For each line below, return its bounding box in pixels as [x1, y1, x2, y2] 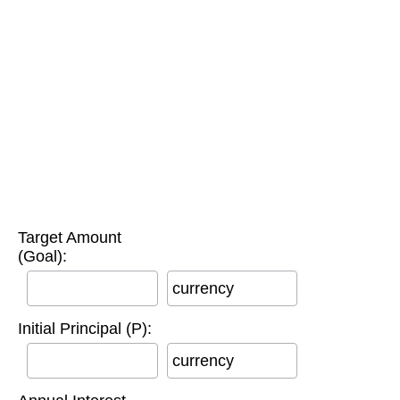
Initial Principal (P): [18, 319, 152, 337]
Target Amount [18, 228, 121, 246]
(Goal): [18, 246, 67, 265]
